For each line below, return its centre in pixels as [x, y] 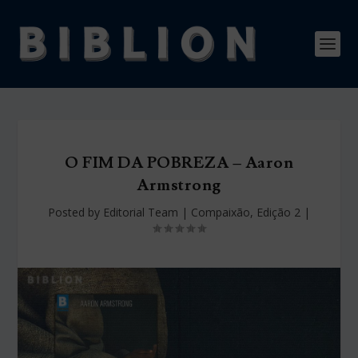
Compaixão [221, 212]
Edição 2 [278, 212]
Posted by [76, 212]
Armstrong [179, 185]
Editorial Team [141, 212]
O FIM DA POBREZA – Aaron [179, 163]
